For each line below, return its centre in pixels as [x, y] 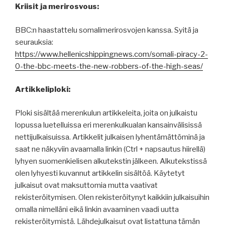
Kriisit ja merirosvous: [57, 7]
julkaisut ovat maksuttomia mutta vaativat [86, 185]
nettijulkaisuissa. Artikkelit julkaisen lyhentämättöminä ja [110, 137]
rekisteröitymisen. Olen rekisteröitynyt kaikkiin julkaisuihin [112, 197]
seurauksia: [34, 42]
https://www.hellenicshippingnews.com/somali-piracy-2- [111, 54]
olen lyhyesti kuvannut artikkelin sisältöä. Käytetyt [100, 173]
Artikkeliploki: [43, 90]
